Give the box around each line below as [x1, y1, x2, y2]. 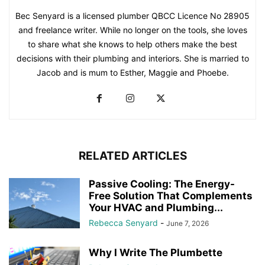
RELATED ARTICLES [78, 149, 187, 163]
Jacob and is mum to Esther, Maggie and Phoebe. [36, 67, 229, 78]
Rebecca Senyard [89, 218, 158, 228]
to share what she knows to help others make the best [28, 39, 237, 50]
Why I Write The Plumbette [89, 247, 222, 259]
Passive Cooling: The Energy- [89, 178, 235, 190]
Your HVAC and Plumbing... [89, 202, 223, 214]
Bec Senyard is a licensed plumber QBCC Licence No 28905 [15, 11, 250, 21]
